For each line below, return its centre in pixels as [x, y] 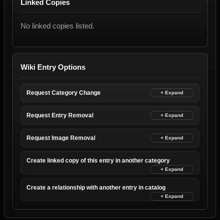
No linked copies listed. [57, 26]
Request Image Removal [61, 138]
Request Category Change [64, 93]
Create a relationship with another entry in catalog [96, 188]
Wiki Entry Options [53, 67]
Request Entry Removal [60, 116]
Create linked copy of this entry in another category [98, 161]
